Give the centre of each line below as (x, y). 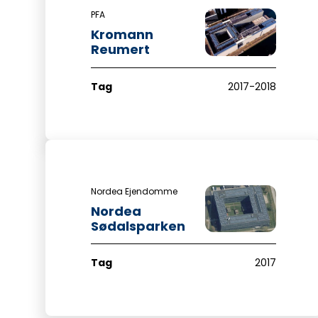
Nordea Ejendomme (134, 191)
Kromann (122, 35)
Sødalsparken (138, 226)
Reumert (120, 50)
